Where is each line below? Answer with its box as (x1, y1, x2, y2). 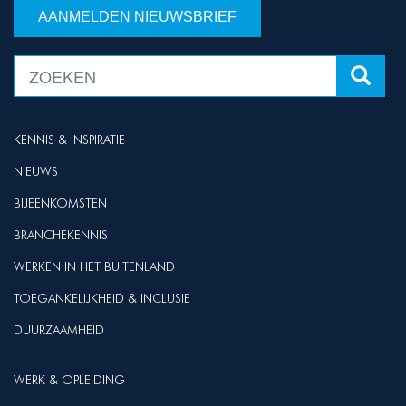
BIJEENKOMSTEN (14, 196, 107, 210)
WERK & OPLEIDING (14, 372, 125, 387)
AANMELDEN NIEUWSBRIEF (38, 9, 237, 24)
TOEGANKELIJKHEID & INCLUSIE (14, 291, 190, 305)
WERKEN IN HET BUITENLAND (14, 259, 175, 274)
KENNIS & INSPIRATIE (14, 132, 125, 147)
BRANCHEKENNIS (14, 227, 108, 242)
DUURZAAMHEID (14, 323, 104, 337)
